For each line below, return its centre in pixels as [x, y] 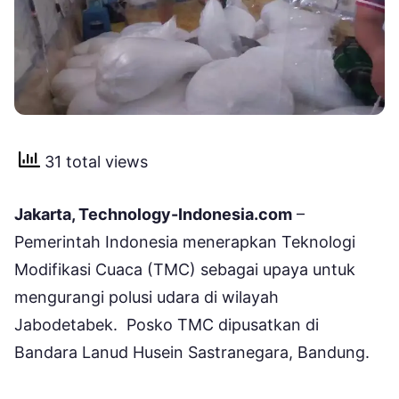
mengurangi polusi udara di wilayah [147, 297]
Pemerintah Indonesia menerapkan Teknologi [185, 241]
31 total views [94, 162]
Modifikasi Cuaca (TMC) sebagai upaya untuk [185, 269]
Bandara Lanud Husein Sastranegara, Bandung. [194, 352]
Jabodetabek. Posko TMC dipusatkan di [167, 324]
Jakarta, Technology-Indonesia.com [153, 214]
